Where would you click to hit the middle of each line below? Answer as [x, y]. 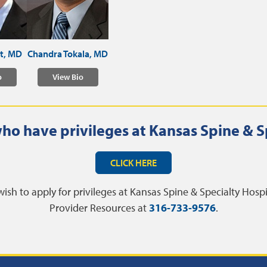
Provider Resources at [99, 208]
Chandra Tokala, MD [68, 54]
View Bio [68, 77]
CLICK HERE [133, 163]
